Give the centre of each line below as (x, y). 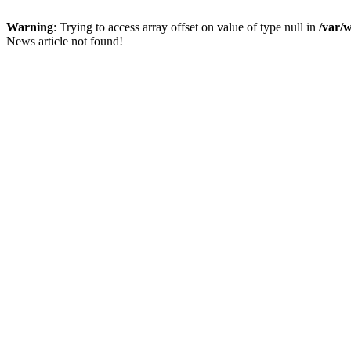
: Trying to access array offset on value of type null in (186, 27)
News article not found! (65, 41)
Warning (30, 27)
